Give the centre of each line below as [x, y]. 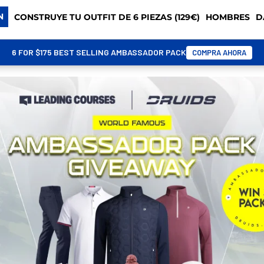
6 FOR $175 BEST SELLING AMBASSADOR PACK [99, 52]
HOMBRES [228, 17]
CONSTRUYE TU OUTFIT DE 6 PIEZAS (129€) [107, 17]
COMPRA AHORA [219, 52]
